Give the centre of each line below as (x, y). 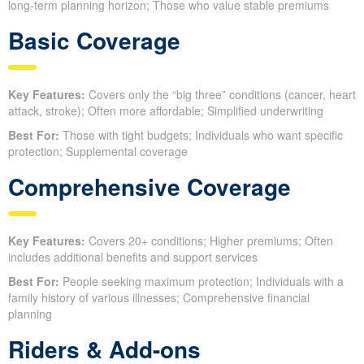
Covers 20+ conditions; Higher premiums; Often (209, 240)
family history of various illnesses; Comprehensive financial (159, 297)
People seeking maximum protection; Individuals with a (201, 281)
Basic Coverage (94, 40)
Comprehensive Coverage (149, 186)
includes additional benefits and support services (133, 256)
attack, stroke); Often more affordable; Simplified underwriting (166, 110)
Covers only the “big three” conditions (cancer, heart (221, 94)
